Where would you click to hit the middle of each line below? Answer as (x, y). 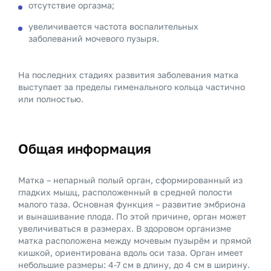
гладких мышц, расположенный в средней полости (125, 192)
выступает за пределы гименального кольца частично (132, 87)
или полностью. (51, 99)
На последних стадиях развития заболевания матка (128, 75)
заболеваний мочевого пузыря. (94, 38)
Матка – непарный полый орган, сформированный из (130, 180)
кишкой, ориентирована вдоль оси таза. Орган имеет (131, 253)
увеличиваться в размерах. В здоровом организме (125, 228)
